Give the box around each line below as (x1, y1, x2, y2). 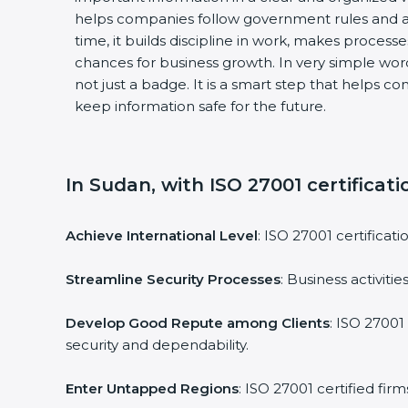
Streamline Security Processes (66, 270, 280, 288)
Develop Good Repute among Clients (66, 314, 330, 331)
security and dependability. (66, 336, 249, 353)
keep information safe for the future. (75, 97, 326, 115)
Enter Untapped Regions (66, 380, 239, 397)
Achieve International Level (66, 227, 258, 244)
